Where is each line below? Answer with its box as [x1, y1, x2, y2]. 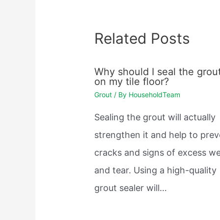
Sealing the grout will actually [94, 111, 216, 122]
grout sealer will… [94, 182, 167, 193]
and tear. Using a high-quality [94, 165, 217, 175]
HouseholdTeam [129, 90, 181, 99]
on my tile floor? [94, 75, 169, 87]
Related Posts [94, 29, 191, 47]
